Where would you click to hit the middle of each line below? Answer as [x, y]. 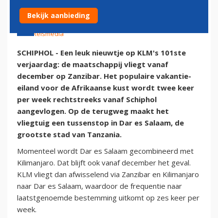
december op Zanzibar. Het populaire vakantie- [104, 76]
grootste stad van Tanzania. [69, 134]
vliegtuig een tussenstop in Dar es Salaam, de [100, 122]
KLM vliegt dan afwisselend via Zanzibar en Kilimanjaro [108, 174]
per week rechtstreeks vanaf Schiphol [87, 99]
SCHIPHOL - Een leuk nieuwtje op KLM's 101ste [101, 52]
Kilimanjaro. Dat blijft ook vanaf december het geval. [104, 162]
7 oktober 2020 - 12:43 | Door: [63, 26]
